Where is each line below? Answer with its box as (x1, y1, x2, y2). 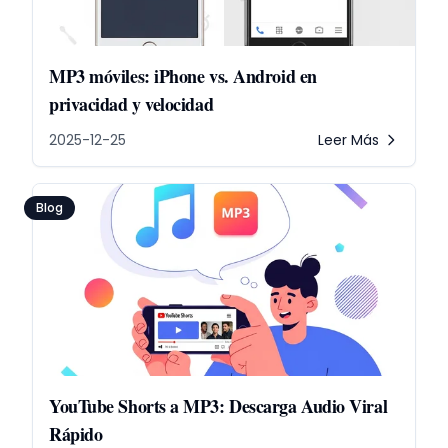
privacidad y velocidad (49, 91, 214, 117)
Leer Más (318, 130, 379, 150)
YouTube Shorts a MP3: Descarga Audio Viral (49, 393, 388, 419)
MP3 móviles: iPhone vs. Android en (49, 63, 317, 89)
